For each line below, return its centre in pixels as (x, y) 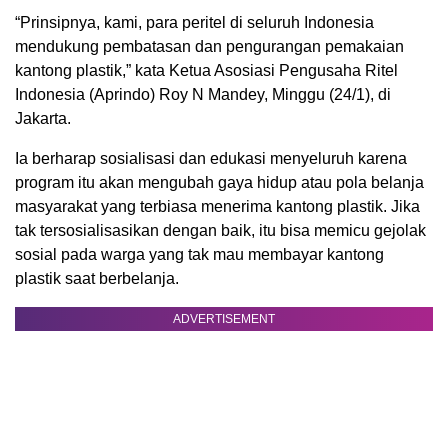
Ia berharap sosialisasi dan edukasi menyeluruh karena (211, 159)
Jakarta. (43, 119)
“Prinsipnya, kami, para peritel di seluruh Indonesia (194, 23)
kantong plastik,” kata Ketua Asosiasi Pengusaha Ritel (206, 71)
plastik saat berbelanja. (97, 279)
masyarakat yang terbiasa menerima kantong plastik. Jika (217, 207)
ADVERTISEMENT (224, 319)
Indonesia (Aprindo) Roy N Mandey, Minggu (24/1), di (203, 95)
